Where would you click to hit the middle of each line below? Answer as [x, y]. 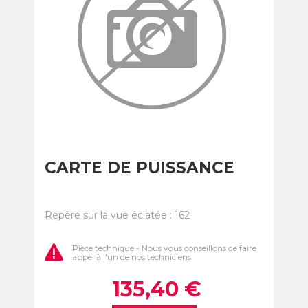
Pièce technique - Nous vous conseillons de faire [164, 247]
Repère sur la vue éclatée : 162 [117, 215]
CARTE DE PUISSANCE [140, 168]
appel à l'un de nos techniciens [132, 256]
